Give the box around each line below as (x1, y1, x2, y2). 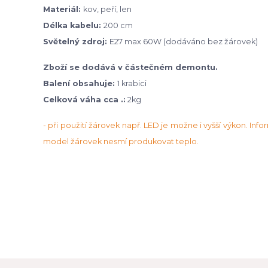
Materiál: (43, 4, 83, 14)
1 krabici (117, 78, 147, 88)
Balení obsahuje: (43, 78, 117, 88)
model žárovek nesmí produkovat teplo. (43, 136, 199, 146)
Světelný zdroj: (43, 36, 109, 46)
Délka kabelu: (43, 20, 103, 30)
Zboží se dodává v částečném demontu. (43, 62, 218, 72)
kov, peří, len (83, 4, 132, 14)
